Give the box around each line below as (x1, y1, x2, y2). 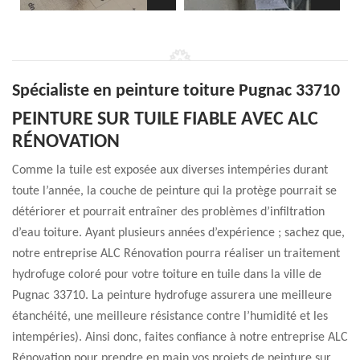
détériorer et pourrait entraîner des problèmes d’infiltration (12, 206, 325, 219)
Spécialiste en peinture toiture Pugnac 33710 (12, 82, 340, 100)
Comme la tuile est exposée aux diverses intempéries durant (12, 164, 328, 177)
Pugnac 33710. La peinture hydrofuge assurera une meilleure (12, 289, 332, 302)
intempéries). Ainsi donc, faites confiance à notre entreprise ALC (12, 331, 348, 344)
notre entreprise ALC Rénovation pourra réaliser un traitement (12, 247, 340, 260)
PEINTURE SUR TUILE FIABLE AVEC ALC (12, 110, 318, 129)
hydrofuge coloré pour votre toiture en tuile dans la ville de (12, 268, 321, 281)
